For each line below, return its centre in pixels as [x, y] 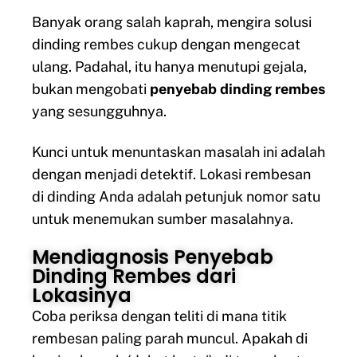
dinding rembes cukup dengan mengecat [166, 45]
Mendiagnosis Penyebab [153, 257]
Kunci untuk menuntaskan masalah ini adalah [178, 151]
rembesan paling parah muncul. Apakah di [170, 339]
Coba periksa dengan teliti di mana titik [159, 316]
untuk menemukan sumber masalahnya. [163, 218]
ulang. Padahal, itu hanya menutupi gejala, [169, 67]
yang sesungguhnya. [99, 112]
